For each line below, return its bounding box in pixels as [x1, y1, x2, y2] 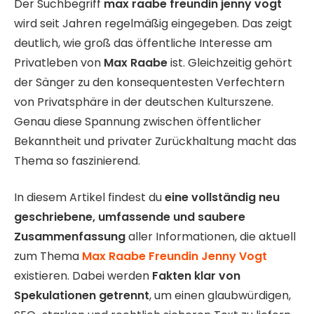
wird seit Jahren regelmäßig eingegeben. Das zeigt [14, 15, 292, 32]
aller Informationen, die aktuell [125, 228, 296, 245]
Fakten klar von [152, 268, 240, 285]
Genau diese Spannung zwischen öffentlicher [14, 113, 261, 130]
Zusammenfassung [14, 228, 125, 245]
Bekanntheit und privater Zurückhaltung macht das [14, 132, 296, 149]
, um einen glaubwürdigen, [149, 287, 291, 304]
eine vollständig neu [165, 189, 280, 206]
